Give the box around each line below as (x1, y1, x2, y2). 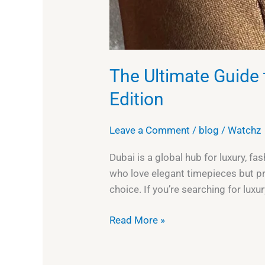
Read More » (109, 214, 166, 227)
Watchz (228, 124, 261, 137)
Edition (109, 89, 164, 110)
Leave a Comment (109, 124, 190, 137)
